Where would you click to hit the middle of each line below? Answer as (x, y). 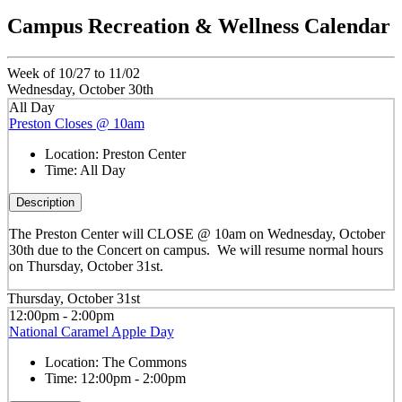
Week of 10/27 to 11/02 (74, 74)
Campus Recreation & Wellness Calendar (199, 26)
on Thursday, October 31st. (86, 266)
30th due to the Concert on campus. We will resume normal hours (196, 249)
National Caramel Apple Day (91, 332)
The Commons (144, 363)
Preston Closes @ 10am (76, 123)
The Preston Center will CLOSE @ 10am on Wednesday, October (197, 233)
